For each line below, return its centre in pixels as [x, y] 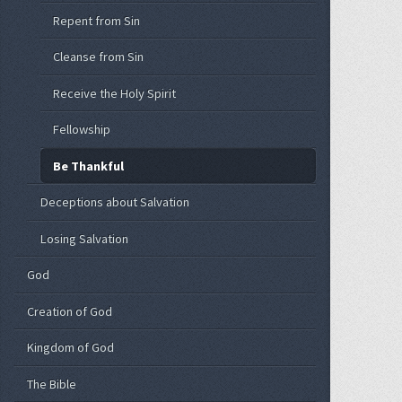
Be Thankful [89, 166]
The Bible [52, 384]
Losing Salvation [84, 238]
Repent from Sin [97, 20]
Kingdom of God [71, 348]
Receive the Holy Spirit [115, 93]
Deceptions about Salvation [114, 202]
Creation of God [70, 311]
